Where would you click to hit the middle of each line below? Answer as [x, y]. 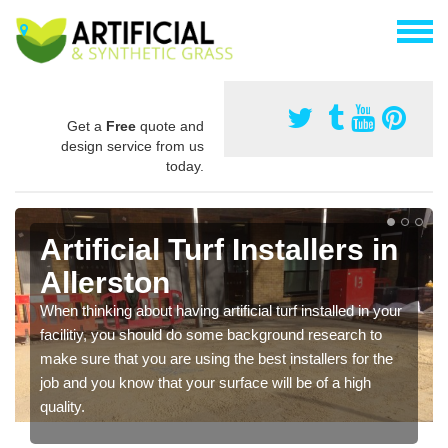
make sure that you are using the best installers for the [216, 358]
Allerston [105, 282]
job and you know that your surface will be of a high [205, 382]
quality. [62, 406]
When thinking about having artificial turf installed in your [221, 310]
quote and [170, 125]
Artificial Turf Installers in [219, 249]
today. [185, 165]
